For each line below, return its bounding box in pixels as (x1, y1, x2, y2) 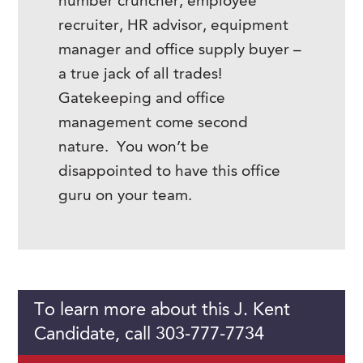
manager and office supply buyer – (58, 43, 302, 58)
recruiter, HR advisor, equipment (58, 19, 289, 34)
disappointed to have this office (58, 164, 281, 180)
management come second (58, 116, 249, 131)
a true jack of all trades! (58, 67, 227, 83)
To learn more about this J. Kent (34, 301, 291, 319)
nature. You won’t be (58, 140, 210, 156)
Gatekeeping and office (58, 92, 226, 107)
